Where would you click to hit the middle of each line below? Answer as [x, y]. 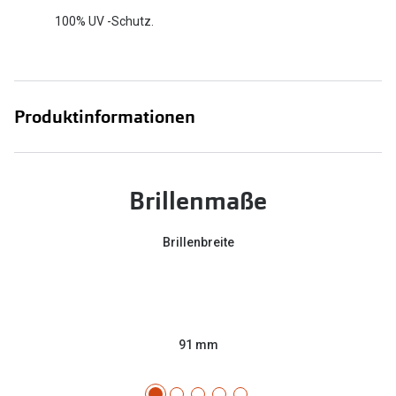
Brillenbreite [198, 243]
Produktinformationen [105, 117]
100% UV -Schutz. [104, 21]
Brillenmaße [198, 202]
